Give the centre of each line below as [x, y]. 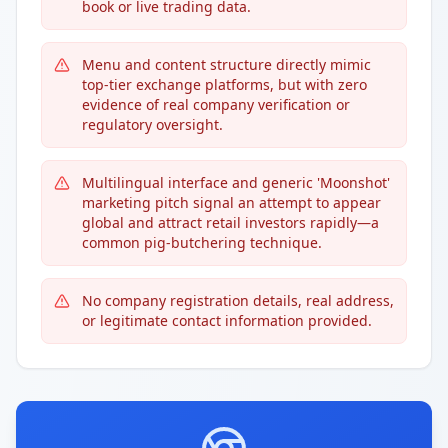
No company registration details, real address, [238, 300]
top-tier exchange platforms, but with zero [224, 84]
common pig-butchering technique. [202, 242]
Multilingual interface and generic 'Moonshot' [236, 182]
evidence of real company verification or [216, 104]
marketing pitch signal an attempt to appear [231, 202]
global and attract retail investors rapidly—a [230, 222]
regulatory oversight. [152, 124]
